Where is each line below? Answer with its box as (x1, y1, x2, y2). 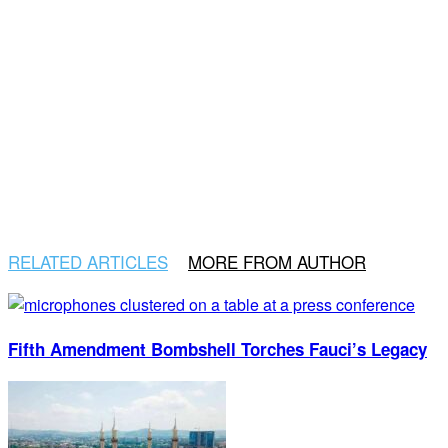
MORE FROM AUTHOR (188, 249, 366, 275)
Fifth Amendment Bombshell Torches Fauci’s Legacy (8, 336, 427, 361)
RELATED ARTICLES (8, 249, 168, 275)
